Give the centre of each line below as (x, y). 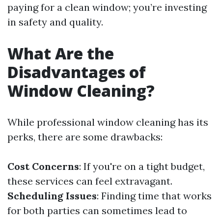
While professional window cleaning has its (108, 122)
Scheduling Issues (52, 196)
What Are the (61, 53)
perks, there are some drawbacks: (85, 137)
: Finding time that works (154, 196)
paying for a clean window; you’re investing (107, 7)
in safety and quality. (55, 22)
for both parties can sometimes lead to (97, 210)
